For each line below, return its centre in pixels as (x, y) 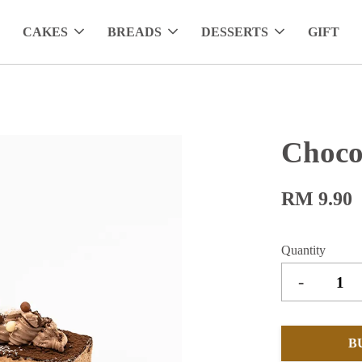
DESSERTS (235, 32)
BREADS (135, 32)
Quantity (304, 250)
